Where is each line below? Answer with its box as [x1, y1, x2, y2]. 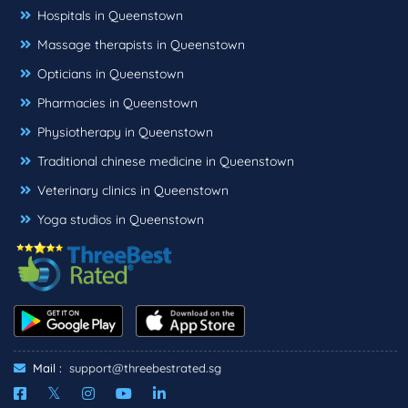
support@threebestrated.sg [69, 360, 221, 375]
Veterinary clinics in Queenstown [37, 181, 229, 199]
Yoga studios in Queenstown [37, 210, 204, 228]
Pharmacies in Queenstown [37, 94, 198, 111]
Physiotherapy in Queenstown [37, 123, 213, 140]
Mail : [29, 360, 62, 375]
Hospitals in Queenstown [37, 6, 183, 24]
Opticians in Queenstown [37, 65, 184, 82]
